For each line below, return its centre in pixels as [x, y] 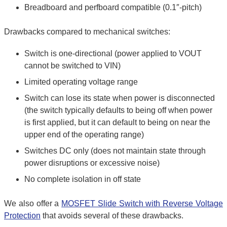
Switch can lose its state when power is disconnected [120, 98]
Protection [22, 215]
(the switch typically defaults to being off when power [118, 110]
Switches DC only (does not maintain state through [115, 150]
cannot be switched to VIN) [72, 65]
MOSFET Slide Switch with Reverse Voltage [142, 203]
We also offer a [33, 203]
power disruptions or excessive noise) [92, 163]
